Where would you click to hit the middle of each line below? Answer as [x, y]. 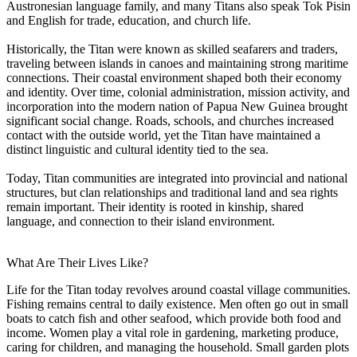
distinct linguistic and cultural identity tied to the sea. [137, 149]
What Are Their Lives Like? [77, 262]
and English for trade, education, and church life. [129, 20]
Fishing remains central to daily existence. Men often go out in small [177, 304]
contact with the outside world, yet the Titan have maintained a [163, 135]
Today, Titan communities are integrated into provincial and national [177, 178]
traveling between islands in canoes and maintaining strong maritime [177, 63]
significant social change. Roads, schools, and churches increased [170, 120]
